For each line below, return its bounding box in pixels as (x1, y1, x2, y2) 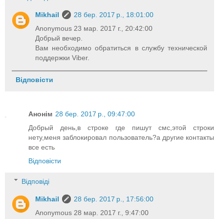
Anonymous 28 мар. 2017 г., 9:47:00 (35, 208, 149, 217)
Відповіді (22, 177, 50, 185)
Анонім (28, 110, 52, 118)
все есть (28, 143, 55, 152)
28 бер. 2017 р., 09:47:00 (55, 110, 135, 118)
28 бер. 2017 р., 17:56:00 (74, 195, 154, 203)
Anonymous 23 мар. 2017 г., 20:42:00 (35, 24, 153, 32)
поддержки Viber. (35, 53, 90, 62)
